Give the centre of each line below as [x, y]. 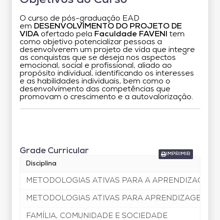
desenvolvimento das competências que [95, 89]
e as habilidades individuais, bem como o [95, 81]
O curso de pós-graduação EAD [80, 18]
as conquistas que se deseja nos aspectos [98, 58]
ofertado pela [67, 34]
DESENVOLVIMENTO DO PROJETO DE [108, 26]
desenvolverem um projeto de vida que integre [107, 50]
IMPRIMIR [178, 154]
